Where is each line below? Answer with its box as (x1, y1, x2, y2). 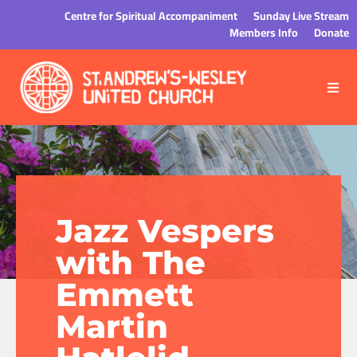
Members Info (229, 22, 298, 43)
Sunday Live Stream (253, 6, 349, 26)
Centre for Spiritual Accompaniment (65, 6, 237, 26)
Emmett (56, 275, 194, 314)
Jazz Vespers (56, 211, 274, 250)
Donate (314, 22, 349, 43)
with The (56, 243, 206, 282)
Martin (56, 307, 168, 346)
